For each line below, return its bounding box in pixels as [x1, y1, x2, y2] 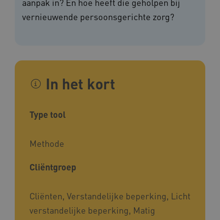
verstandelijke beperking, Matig [29, 204, 155, 216]
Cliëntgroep [29, 161, 76, 173]
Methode [29, 137, 64, 149]
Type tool [29, 109, 66, 120]
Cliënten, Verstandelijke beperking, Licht [29, 190, 191, 202]
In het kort [46, 74, 115, 93]
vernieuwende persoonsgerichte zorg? [22, 11, 174, 23]
